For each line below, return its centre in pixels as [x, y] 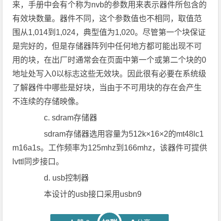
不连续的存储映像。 [48, 101]
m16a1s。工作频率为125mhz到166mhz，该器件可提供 [110, 148]
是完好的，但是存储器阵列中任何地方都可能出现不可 [107, 46]
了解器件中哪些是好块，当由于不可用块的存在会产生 [107, 88]
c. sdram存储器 [63, 118]
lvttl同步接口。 [38, 162]
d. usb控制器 [59, 178]
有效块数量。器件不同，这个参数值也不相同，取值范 [107, 18]
